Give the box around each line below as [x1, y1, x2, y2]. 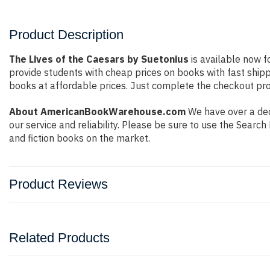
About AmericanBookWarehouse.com [9, 105, 186, 118]
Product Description [9, 27, 124, 42]
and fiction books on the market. [9, 132, 150, 144]
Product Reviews [9, 177, 108, 192]
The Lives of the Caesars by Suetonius [9, 53, 189, 65]
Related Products [9, 230, 110, 245]
